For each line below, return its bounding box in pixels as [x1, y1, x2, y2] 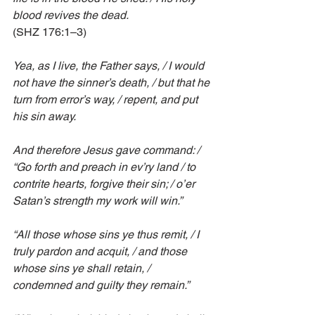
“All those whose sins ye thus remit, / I [13, 228, 202, 242]
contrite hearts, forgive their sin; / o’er [13, 177, 198, 191]
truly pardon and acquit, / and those [13, 245, 190, 259]
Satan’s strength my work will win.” [13, 194, 182, 208]
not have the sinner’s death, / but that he [13, 76, 212, 90]
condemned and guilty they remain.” [13, 278, 189, 292]
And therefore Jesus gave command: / [13, 143, 202, 157]
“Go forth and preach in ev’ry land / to [13, 160, 198, 174]
